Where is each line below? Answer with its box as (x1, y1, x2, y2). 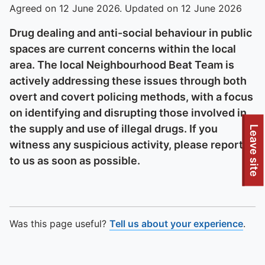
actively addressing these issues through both (9, 75, 247, 87)
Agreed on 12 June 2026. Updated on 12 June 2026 (9, 2, 242, 14)
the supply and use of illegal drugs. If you (9, 122, 218, 135)
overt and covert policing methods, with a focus (9, 91, 253, 103)
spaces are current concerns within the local (9, 43, 236, 55)
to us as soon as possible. (9, 154, 140, 167)
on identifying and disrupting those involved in (9, 106, 247, 119)
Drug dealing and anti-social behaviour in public (9, 27, 252, 39)
